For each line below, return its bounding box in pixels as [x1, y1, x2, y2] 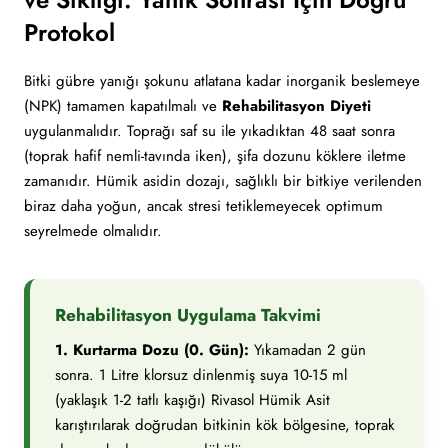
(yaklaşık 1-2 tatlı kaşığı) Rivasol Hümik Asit [55, 389, 330, 411]
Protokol [24, 15, 115, 50]
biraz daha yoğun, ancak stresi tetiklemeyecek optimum [24, 195, 383, 217]
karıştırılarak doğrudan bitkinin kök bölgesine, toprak [55, 414, 395, 436]
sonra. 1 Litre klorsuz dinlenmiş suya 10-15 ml [55, 364, 347, 386]
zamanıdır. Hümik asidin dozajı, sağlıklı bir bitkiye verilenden [24, 170, 422, 192]
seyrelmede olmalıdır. [24, 220, 162, 242]
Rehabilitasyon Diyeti [222, 95, 371, 117]
